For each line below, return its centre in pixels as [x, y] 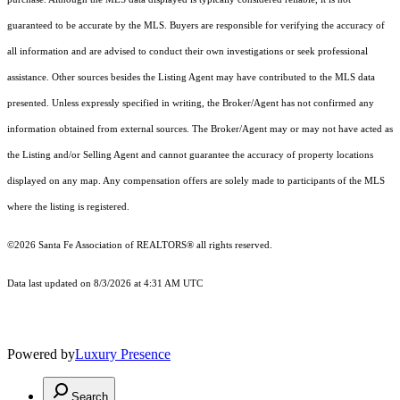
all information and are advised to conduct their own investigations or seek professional [187, 52]
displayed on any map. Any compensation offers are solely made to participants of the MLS [196, 181]
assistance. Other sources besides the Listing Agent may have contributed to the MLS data [191, 78]
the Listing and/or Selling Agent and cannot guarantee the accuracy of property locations [190, 155]
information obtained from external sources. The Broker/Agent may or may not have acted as [200, 129]
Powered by [41, 354]
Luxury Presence [123, 354]
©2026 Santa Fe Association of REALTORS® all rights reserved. [140, 246]
